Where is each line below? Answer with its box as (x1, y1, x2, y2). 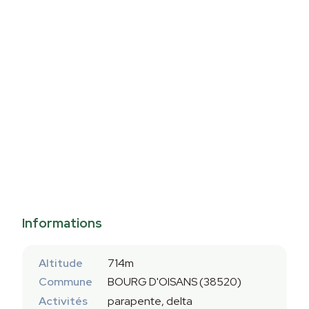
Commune (39, 275, 92, 290)
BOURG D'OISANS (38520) (108, 275, 241, 290)
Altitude (39, 256, 83, 270)
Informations (22, 215, 102, 232)
